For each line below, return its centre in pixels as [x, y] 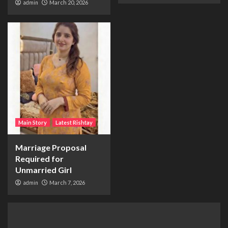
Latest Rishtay [74, 122]
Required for [39, 159]
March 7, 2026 [67, 182]
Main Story [33, 122]
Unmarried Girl [44, 170]
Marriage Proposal [51, 147]
